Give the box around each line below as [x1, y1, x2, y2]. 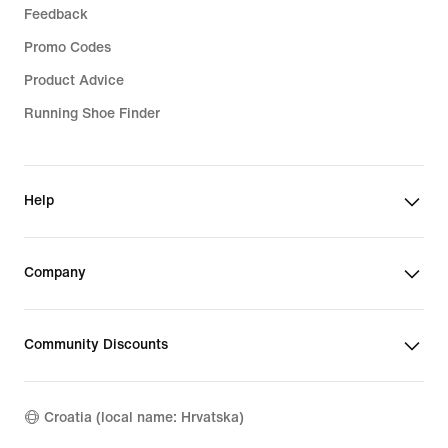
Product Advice [24, 73, 124, 89]
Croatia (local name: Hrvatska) [44, 409, 244, 425]
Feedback [24, 7, 88, 23]
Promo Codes [24, 40, 111, 56]
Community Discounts [24, 337, 168, 353]
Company [24, 265, 86, 281]
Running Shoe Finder [24, 106, 160, 122]
